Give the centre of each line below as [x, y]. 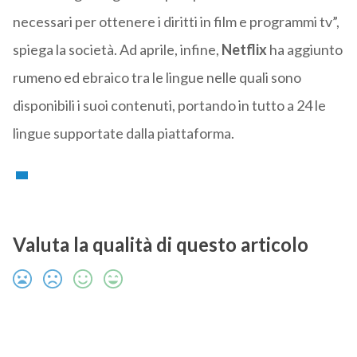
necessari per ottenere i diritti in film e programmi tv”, [176, 22]
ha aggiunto [304, 50]
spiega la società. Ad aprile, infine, [117, 50]
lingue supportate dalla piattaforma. [123, 133]
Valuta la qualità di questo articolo [160, 245]
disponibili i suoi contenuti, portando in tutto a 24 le [169, 106]
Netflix [244, 50]
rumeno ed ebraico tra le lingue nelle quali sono [157, 78]
